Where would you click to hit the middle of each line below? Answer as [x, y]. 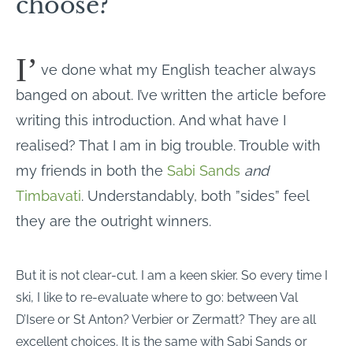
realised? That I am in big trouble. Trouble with [168, 146]
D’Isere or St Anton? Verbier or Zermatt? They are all [166, 320]
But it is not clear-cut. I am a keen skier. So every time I [172, 276]
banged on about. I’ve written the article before [171, 95]
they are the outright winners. [113, 221]
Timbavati [48, 196]
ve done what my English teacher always [179, 70]
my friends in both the [91, 171]
